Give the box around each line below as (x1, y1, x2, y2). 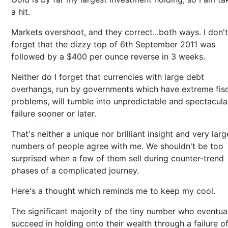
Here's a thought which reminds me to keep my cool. (11, 186, 218, 196)
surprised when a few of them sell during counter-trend (11, 153, 224, 163)
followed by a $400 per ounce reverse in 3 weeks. (11, 51, 208, 62)
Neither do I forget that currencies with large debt (11, 72, 204, 82)
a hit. (11, 7, 33, 17)
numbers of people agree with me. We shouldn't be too (11, 141, 223, 151)
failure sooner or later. (11, 108, 99, 119)
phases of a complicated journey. (11, 165, 141, 176)
